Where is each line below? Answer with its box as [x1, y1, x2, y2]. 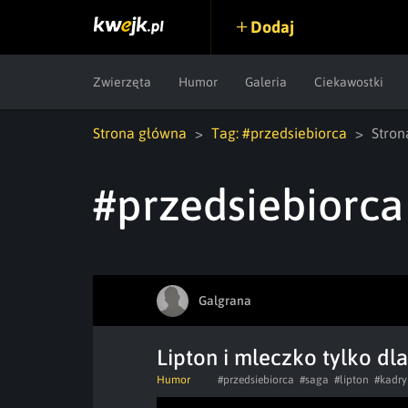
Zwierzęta [93, 75, 151, 89]
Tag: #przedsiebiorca [211, 125, 347, 141]
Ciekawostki [314, 75, 383, 89]
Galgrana [199, 292, 251, 308]
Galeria [245, 75, 287, 89]
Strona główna [93, 125, 187, 141]
